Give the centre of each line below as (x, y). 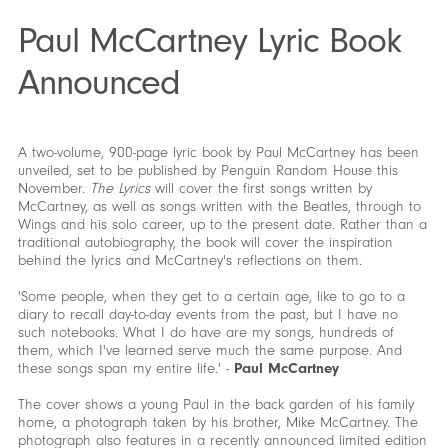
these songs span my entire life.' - (125, 368)
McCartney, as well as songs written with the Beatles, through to (219, 206)
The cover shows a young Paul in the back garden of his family (215, 404)
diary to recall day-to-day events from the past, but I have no (207, 314)
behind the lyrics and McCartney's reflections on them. (189, 260)
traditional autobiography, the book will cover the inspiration (205, 242)
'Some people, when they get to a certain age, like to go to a (211, 296)
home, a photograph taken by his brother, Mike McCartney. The (217, 422)
